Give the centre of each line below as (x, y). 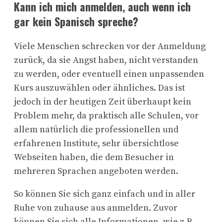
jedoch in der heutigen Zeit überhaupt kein (103, 102)
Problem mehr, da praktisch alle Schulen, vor (106, 115)
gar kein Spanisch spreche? (76, 21)
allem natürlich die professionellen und (96, 129)
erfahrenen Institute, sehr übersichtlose (96, 143)
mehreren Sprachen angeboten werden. (96, 171)
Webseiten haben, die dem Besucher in (94, 157)
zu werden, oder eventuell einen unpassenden (109, 74)
